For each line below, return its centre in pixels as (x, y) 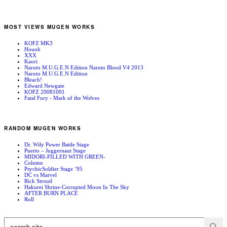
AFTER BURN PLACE (51, 193)
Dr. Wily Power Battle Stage (57, 145)
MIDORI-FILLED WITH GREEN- (65, 157)
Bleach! (33, 79)
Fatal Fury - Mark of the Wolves (62, 98)
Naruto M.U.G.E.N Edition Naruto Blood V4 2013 (84, 67)
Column (34, 163)
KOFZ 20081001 (45, 91)
